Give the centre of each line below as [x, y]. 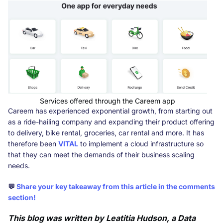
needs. [19, 166]
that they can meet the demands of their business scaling [101, 155]
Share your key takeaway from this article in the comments [115, 187]
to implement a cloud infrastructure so [141, 144]
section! [22, 198]
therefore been [33, 144]
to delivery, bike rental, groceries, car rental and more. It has [106, 133]
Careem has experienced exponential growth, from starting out [110, 111]
